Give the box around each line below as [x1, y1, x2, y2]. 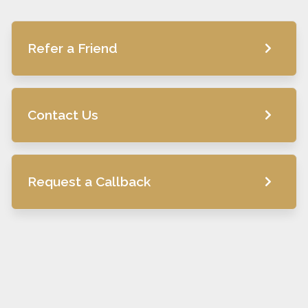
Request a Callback [27, 173, 151, 189]
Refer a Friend [27, 40, 118, 56]
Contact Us [27, 107, 98, 122]
